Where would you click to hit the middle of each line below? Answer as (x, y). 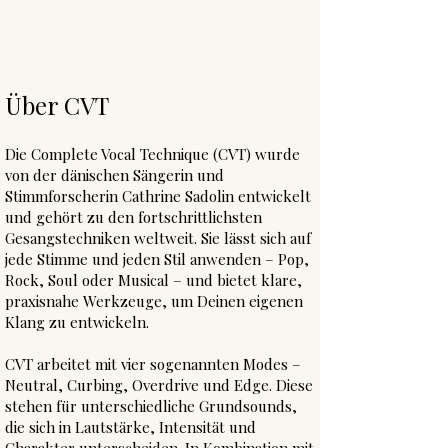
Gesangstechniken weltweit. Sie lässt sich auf (158, 238)
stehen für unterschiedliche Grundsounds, (151, 406)
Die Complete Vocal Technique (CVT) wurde (152, 154)
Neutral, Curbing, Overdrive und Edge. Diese (159, 385)
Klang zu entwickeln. (77, 322)
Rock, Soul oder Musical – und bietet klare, (153, 280)
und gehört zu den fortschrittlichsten (133, 217)
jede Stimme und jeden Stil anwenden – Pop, (157, 259)
